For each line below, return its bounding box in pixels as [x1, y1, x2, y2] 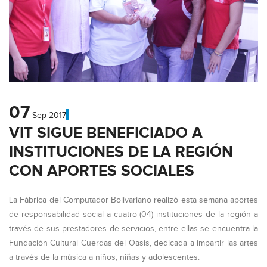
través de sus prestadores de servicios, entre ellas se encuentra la [9, 223, 258, 234]
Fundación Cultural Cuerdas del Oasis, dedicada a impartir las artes [9, 238, 258, 248]
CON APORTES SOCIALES [9, 162, 194, 181]
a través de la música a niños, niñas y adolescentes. [9, 252, 200, 262]
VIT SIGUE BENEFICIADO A [9, 123, 203, 142]
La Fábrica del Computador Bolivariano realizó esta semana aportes [9, 195, 258, 205]
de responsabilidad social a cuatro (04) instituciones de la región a [9, 209, 258, 219]
